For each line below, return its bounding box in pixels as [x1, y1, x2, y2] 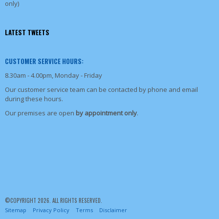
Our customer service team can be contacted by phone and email [5, 85, 198, 94]
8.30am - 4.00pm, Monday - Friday [5, 71, 102, 80]
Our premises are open [5, 108, 76, 117]
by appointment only [76, 108, 137, 117]
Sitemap [5, 206, 26, 214]
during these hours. [5, 94, 63, 103]
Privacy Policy [33, 206, 69, 214]
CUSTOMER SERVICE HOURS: [5, 56, 84, 66]
